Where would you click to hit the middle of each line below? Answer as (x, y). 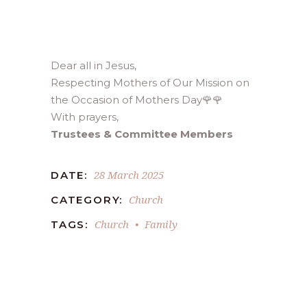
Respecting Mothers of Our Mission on (150, 83)
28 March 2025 (129, 175)
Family (161, 224)
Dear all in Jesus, (94, 65)
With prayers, (85, 117)
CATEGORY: (87, 200)
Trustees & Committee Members (142, 134)
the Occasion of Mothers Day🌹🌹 (137, 100)
